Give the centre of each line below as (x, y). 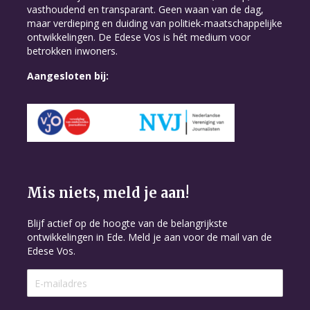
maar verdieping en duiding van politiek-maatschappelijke (155, 23)
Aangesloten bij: (68, 76)
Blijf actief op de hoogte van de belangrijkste (127, 223)
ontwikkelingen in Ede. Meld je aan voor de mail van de (149, 237)
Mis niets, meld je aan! (108, 193)
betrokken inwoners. (72, 51)
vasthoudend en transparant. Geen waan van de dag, (145, 9)
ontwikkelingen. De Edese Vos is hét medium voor (139, 37)
